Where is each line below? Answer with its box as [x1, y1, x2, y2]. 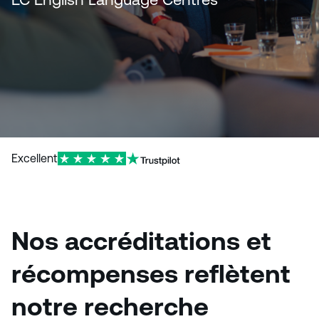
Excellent [11, 152, 58, 165]
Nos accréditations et [11, 226, 271, 256]
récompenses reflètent [11, 259, 291, 288]
